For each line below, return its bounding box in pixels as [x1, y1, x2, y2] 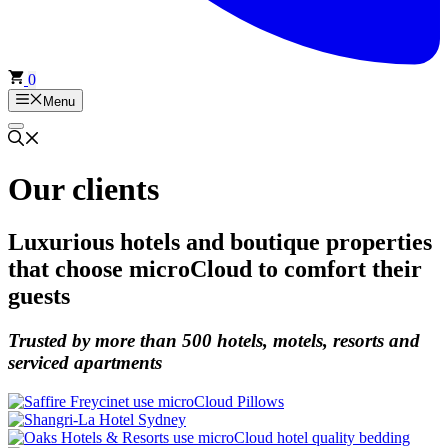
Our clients [8, 171, 159, 208]
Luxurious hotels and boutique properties [8, 229, 432, 256]
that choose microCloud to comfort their [8, 256, 422, 283]
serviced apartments [8, 352, 162, 374]
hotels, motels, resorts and [212, 330, 420, 352]
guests [8, 283, 70, 310]
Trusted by [8, 330, 95, 352]
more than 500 [95, 330, 212, 352]
